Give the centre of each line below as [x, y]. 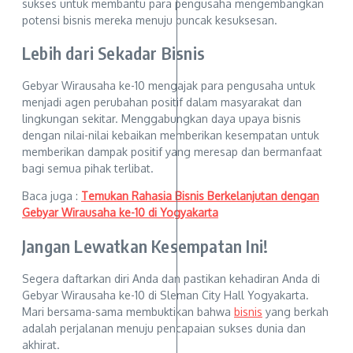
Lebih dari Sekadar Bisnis [113, 53]
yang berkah [295, 311]
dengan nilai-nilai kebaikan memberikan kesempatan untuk [171, 136]
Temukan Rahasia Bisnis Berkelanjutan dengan [200, 196]
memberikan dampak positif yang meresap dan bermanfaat [172, 152]
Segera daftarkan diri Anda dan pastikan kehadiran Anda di [171, 278]
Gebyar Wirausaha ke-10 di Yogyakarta [120, 213]
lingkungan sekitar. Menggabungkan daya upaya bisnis [162, 119]
